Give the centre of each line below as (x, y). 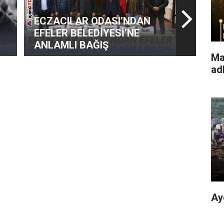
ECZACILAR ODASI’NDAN (92, 21)
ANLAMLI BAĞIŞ (71, 45)
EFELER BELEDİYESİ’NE (87, 33)
